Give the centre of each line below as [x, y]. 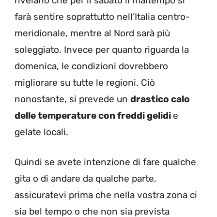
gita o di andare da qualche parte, [85, 179]
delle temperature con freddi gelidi [94, 115]
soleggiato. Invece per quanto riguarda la [102, 49]
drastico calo [160, 99]
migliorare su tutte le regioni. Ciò [85, 82]
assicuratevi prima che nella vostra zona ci [106, 195]
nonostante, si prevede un [72, 99]
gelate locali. [41, 132]
